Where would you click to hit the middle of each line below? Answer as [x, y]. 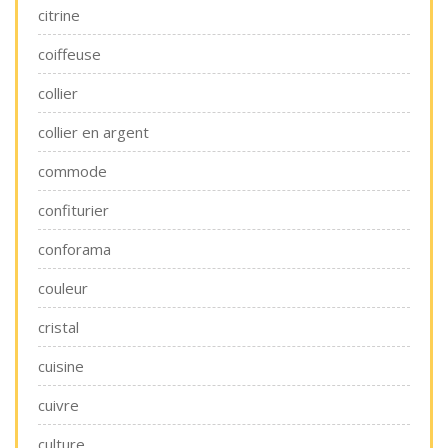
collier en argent [93, 132]
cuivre [58, 405]
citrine [59, 15]
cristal [58, 327]
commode [72, 171]
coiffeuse [69, 54]
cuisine [61, 366]
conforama [74, 249]
